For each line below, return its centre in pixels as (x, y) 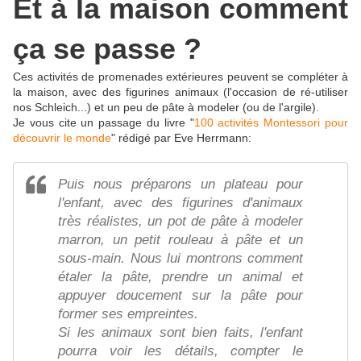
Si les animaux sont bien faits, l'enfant (180, 333)
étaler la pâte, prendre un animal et (180, 277)
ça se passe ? (107, 49)
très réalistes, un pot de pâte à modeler (180, 222)
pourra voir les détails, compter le (180, 351)
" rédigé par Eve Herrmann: (181, 138)
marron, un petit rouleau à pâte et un (180, 240)
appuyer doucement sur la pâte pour (180, 296)
